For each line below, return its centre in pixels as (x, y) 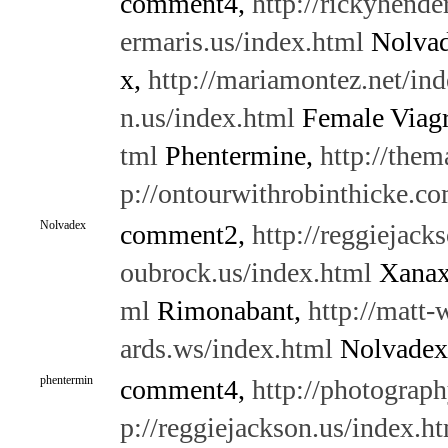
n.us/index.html (207, 117)
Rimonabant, (228, 310)
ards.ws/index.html (226, 348)
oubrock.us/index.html (245, 272)
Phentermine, (238, 155)
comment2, (185, 234)
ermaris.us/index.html (241, 41)
